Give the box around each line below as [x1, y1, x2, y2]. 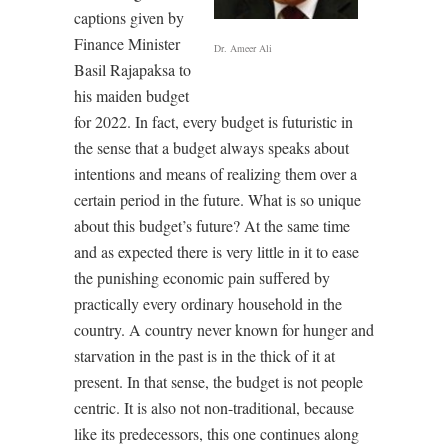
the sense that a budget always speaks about [74, 137, 349, 158]
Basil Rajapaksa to [74, 59, 191, 80]
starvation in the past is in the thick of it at [74, 345, 335, 366]
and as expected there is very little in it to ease [74, 241, 359, 262]
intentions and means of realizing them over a [74, 163, 357, 184]
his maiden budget [74, 85, 189, 106]
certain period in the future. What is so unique [74, 189, 361, 210]
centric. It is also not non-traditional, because [74, 397, 354, 418]
